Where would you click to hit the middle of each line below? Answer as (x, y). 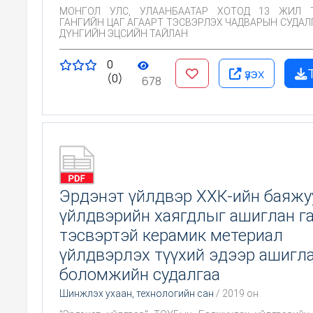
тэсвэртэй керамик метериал (171, 235)
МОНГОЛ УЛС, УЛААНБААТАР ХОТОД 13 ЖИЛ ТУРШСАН (185, 11)
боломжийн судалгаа (140, 275)
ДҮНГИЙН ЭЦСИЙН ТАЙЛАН (124, 34)
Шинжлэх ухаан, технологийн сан (137, 293)
